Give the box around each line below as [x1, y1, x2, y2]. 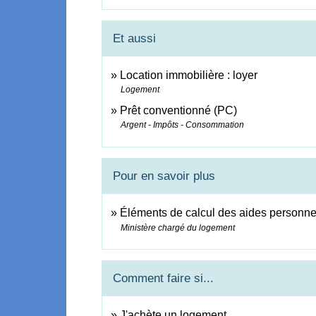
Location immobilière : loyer [120, 69, 258, 82]
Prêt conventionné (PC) [120, 104, 238, 117]
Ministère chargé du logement [121, 222, 236, 233]
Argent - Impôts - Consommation [121, 120, 245, 130]
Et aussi [113, 32, 157, 46]
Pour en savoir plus [113, 169, 216, 183]
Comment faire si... [113, 272, 214, 286]
